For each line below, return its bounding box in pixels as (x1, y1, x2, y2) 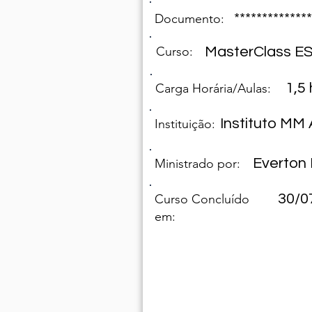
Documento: (154, 10, 224, 26)
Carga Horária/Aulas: (155, 80, 271, 96)
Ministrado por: (154, 155, 240, 171)
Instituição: (154, 116, 215, 132)
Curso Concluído (154, 191, 249, 207)
